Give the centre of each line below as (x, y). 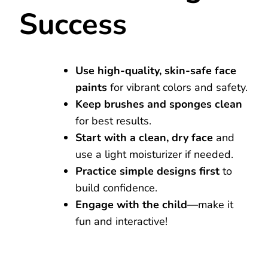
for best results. (113, 121)
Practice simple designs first (147, 171)
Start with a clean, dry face (144, 137)
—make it (210, 204)
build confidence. (116, 188)
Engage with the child (131, 204)
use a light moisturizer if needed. (154, 154)
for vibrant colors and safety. (177, 87)
